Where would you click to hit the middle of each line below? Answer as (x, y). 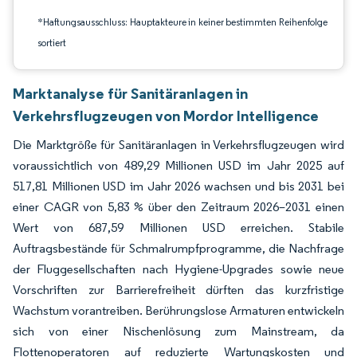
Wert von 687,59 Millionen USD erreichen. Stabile (178, 228)
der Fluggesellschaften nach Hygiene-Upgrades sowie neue (178, 269)
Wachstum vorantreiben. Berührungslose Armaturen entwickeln (178, 310)
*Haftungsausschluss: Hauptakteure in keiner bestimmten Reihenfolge (182, 22)
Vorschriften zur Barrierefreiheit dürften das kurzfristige (178, 290)
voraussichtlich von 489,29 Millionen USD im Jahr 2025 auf (178, 165)
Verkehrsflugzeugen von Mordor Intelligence (166, 116)
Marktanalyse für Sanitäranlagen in (130, 93)
